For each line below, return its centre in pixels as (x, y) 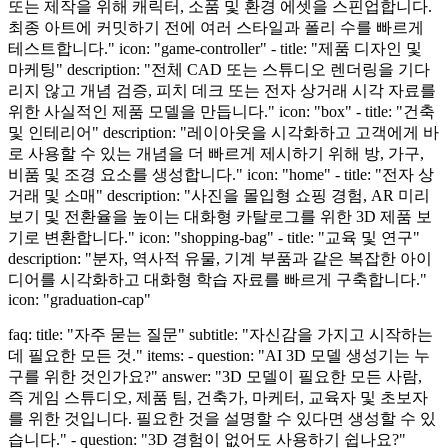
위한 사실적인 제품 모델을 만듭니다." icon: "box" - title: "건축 (221, 111)
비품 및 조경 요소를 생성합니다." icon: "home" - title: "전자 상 (221, 174)
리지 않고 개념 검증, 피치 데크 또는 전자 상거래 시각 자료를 (222, 90)
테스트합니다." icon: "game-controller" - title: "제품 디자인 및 (215, 48)
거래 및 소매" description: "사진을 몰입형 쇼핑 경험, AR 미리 (219, 195)
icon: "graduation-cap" (79, 299)
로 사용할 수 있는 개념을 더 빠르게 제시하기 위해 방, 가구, (216, 153)
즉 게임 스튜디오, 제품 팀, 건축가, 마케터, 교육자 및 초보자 (218, 397)
